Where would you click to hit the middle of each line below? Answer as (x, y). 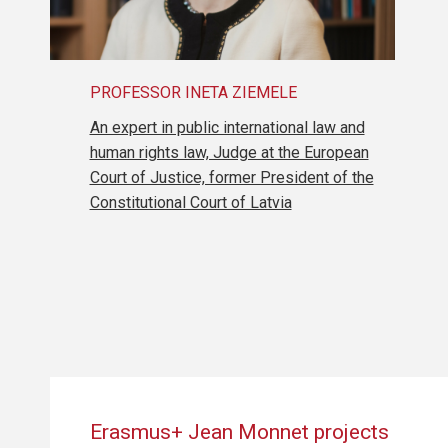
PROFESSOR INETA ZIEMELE (193, 92)
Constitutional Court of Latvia (190, 202)
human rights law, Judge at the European (229, 152)
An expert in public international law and (227, 127)
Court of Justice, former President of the (231, 177)
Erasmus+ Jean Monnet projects (239, 432)
